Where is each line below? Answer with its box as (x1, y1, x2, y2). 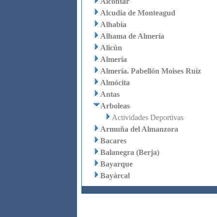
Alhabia (100, 20, 126, 29)
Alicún (100, 44, 122, 52)
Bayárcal (100, 171, 130, 180)
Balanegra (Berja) (100, 148, 159, 156)
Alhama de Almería (100, 32, 164, 40)
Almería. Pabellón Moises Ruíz (100, 67, 201, 75)
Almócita (100, 78, 130, 87)
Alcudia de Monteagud (100, 9, 175, 17)
